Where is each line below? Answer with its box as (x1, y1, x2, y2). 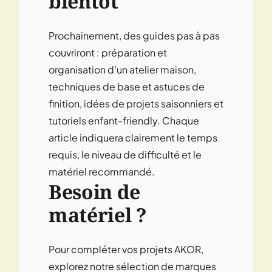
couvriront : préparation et (49, 46, 167, 59)
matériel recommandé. (49, 165, 155, 178)
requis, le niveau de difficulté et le (49, 148, 202, 161)
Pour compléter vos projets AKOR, (49, 242, 203, 256)
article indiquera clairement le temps (49, 131, 217, 144)
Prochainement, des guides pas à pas (49, 29, 220, 42)
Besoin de (49, 178, 141, 205)
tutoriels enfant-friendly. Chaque (49, 114, 199, 127)
